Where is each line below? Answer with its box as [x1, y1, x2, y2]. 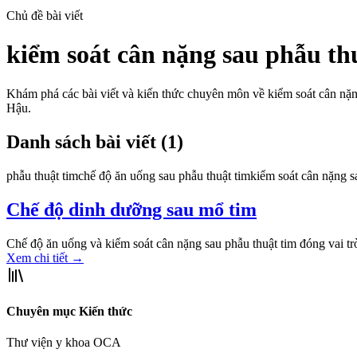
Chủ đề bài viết [6, 9, 83, 22]
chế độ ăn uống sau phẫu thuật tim [78, 168, 250, 182]
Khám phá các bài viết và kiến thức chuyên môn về [6, 86, 268, 100]
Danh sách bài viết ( [6, 131, 167, 152]
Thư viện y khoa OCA [6, 335, 121, 350]
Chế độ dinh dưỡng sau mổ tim [6, 198, 257, 220]
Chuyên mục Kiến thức [6, 304, 132, 318]
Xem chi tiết [6, 250, 71, 265]
